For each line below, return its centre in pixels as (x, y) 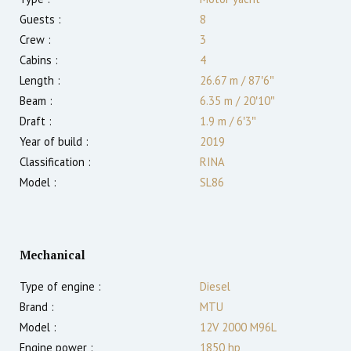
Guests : (40, 20)
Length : (40, 81)
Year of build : (54, 142)
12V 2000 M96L (238, 327)
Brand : (37, 307)
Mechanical (52, 255)
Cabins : (39, 60)
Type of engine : (60, 287)
